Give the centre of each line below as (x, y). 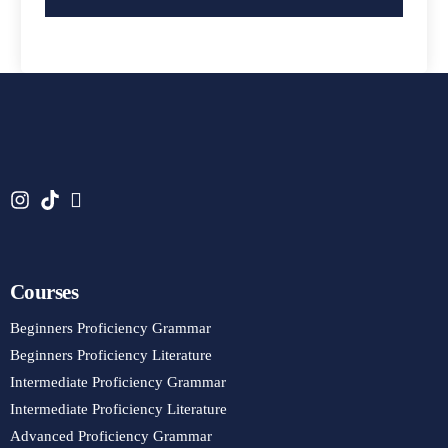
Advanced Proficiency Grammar (111, 436)
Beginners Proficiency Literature (111, 355)
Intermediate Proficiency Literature (118, 409)
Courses (44, 292)
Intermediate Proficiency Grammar (118, 382)
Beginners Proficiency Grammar (110, 328)
